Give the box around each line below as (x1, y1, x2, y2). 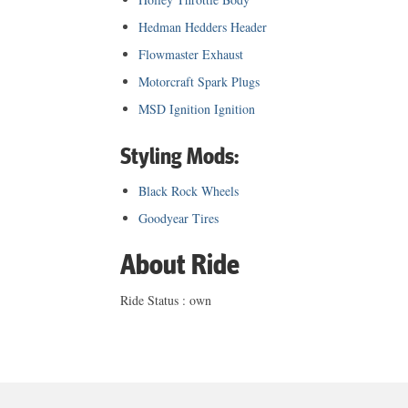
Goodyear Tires (138, 209, 219, 228)
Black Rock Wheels (138, 182, 239, 200)
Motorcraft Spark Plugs (138, 73, 260, 91)
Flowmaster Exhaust (138, 46, 243, 64)
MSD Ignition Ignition (138, 100, 255, 118)
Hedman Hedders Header (138, 18, 267, 36)
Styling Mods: (120, 141, 239, 169)
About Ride (120, 247, 240, 281)
